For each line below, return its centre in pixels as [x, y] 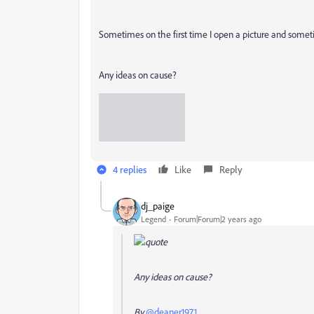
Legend [153, 219]
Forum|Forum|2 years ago [218, 219]
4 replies [130, 170]
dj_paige [158, 205]
